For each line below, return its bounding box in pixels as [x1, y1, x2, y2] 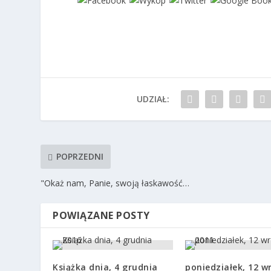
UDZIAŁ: [137, 93, 170, 105]
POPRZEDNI [56, 151, 104, 163]
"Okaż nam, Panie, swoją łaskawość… [41, 177, 190, 189]
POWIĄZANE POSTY [53, 208, 150, 222]
